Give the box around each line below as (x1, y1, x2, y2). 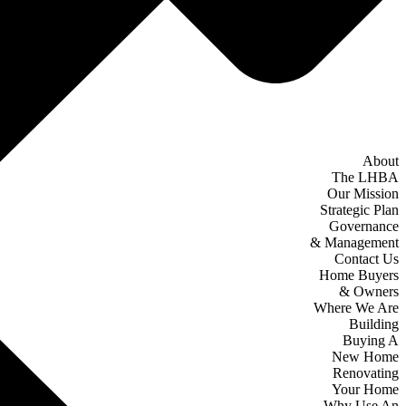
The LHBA (332, 169, 399, 185)
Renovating (333, 365, 399, 381)
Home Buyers (319, 267, 399, 283)
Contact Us (334, 251, 399, 266)
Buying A (343, 333, 399, 348)
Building (349, 316, 399, 332)
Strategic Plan (320, 202, 399, 217)
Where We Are (314, 300, 399, 315)
